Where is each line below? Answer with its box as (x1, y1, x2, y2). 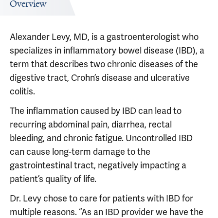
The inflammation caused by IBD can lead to (10, 105, 182, 116)
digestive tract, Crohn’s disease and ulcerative (10, 72, 190, 83)
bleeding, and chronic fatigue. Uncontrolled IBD (10, 132, 193, 144)
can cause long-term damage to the (10, 146, 150, 157)
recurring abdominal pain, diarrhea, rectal (10, 119, 172, 130)
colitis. (10, 86, 35, 97)
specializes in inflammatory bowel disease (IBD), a (10, 45, 204, 56)
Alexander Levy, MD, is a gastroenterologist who (10, 31, 199, 42)
